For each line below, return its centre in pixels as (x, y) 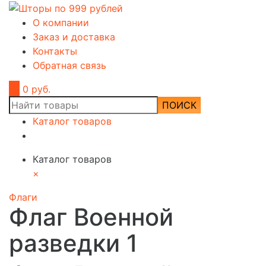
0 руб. (37, 89)
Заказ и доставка (74, 37)
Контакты (55, 51)
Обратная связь (69, 65)
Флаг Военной (91, 217)
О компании (61, 22)
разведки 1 (73, 243)
